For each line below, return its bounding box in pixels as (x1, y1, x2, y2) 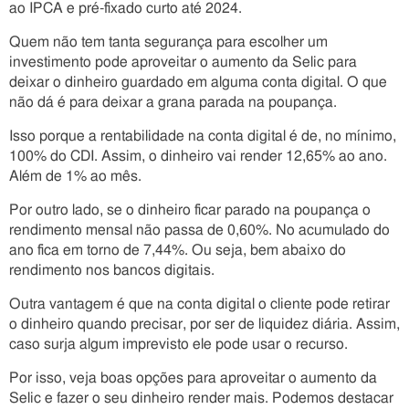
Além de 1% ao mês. (9, 169, 142, 184)
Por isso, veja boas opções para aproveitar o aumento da (9, 371, 377, 385)
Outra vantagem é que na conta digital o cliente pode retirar (9, 297, 390, 311)
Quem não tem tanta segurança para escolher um (9, 35, 328, 49)
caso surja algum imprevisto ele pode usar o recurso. (9, 337, 348, 351)
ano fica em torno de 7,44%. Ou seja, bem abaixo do (9, 243, 346, 257)
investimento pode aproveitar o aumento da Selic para (9, 55, 357, 69)
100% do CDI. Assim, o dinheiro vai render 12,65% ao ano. (9, 149, 387, 163)
